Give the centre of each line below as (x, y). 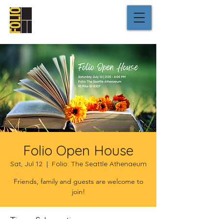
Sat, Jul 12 (26, 164)
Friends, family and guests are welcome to (78, 181)
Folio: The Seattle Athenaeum (99, 164)
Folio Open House (78, 150)
